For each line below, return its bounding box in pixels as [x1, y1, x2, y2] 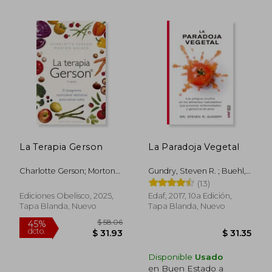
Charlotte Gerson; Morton [19, 166, 116, 175]
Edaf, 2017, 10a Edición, [148, 191, 233, 200]
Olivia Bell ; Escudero [148, 176, 227, 186]
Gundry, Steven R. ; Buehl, [148, 166, 246, 175]
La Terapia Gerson [19, 141, 103, 152]
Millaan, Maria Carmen [148, 186, 234, 196]
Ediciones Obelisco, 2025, [19, 191, 114, 200]
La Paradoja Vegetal [148, 141, 240, 152]
